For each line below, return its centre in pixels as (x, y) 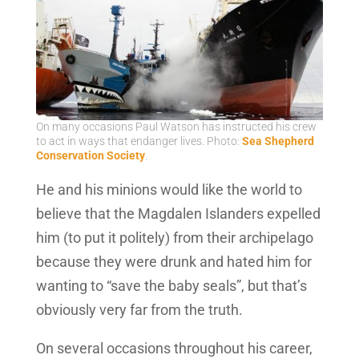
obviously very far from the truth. (139, 310)
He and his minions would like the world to (169, 190)
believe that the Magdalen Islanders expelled (178, 214)
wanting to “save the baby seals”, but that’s (171, 286)
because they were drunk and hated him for (173, 262)
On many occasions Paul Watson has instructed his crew (176, 127)
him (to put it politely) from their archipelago (174, 238)
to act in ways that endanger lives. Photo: (139, 142)
